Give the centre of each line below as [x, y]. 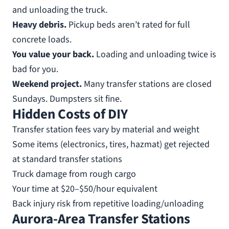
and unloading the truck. [60, 10]
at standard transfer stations [67, 159]
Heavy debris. [39, 25]
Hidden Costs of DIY [70, 114]
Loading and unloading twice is [155, 54]
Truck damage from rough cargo [74, 174]
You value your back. [53, 54]
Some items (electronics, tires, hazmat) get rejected [111, 144]
